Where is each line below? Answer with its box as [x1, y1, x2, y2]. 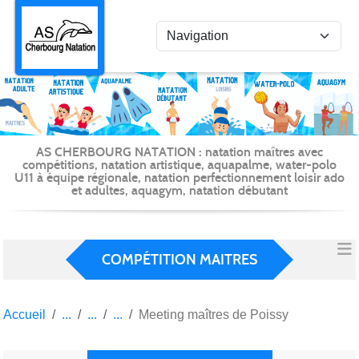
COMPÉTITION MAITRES [102, 250, 257, 268]
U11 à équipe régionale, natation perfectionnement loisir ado [14, 169, 345, 185]
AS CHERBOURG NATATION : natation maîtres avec [36, 143, 323, 159]
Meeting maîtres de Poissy [139, 307, 288, 321]
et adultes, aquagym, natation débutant [71, 182, 288, 198]
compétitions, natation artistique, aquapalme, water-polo [22, 156, 337, 172]
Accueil [3, 307, 46, 321]
